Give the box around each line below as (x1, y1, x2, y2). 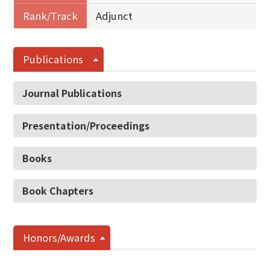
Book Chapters (22, 183, 94, 198)
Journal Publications (22, 86, 122, 100)
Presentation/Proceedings (22, 118, 150, 133)
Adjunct (96, 8, 133, 23)
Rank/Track (23, 8, 78, 23)
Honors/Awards (23, 230, 96, 245)
